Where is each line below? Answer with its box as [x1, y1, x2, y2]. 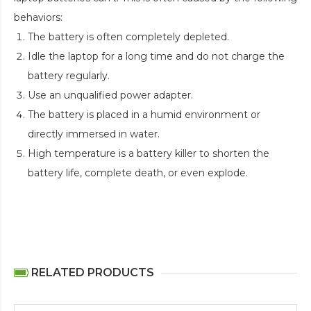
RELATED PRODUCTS [28, 265, 154, 279]
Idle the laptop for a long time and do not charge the [28, 49, 285, 62]
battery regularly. [28, 69, 110, 82]
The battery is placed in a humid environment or [28, 108, 260, 121]
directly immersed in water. [28, 127, 160, 140]
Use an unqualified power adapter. [28, 88, 193, 101]
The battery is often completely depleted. [28, 30, 229, 43]
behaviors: [14, 10, 62, 24]
